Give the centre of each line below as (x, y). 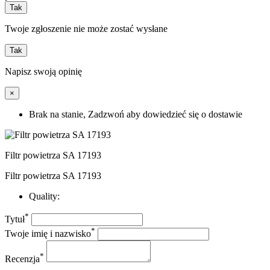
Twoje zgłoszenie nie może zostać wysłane (86, 28)
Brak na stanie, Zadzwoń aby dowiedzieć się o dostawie (136, 114)
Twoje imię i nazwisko (48, 234)
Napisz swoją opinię (43, 71)
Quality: (44, 196)
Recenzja (22, 259)
